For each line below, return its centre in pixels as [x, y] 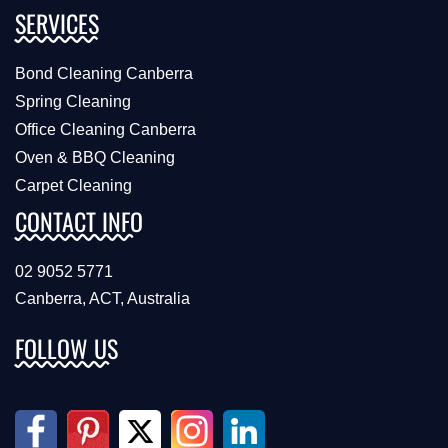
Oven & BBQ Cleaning [95, 158]
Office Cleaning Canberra [105, 130]
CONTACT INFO [79, 221]
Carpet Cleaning [73, 186]
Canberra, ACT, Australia [102, 299]
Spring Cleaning [73, 102]
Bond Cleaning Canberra [104, 74]
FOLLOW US [66, 348]
